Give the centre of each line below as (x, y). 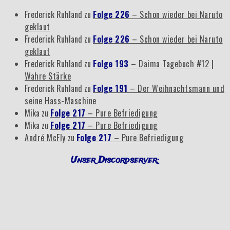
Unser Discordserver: (115, 161)
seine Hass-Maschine (61, 100)
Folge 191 (111, 88)
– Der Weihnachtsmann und (177, 88)
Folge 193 (112, 63)
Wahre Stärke (48, 76)
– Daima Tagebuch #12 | (172, 63)
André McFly (45, 137)
